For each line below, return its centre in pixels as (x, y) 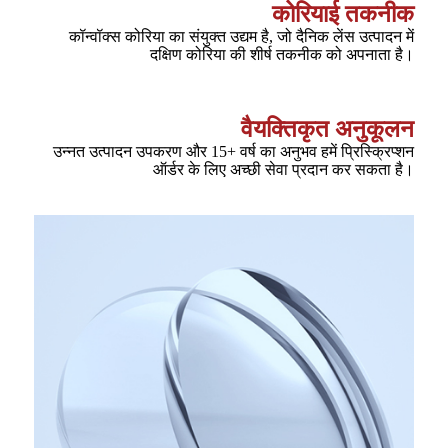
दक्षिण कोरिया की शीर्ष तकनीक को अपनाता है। (282, 54)
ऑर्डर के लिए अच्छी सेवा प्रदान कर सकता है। (283, 169)
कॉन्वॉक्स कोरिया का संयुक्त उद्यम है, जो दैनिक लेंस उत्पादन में (241, 36)
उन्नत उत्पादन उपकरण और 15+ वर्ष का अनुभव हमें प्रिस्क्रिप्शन (233, 151)
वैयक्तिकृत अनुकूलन (327, 129)
